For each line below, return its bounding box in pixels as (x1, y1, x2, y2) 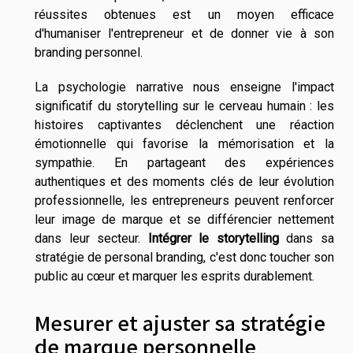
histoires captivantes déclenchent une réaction (35, 117, 334, 132)
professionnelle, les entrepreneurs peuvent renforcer (35, 192, 334, 208)
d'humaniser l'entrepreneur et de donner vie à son (35, 25, 334, 41)
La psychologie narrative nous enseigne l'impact (35, 79, 334, 95)
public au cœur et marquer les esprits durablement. (35, 268, 314, 284)
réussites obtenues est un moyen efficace (35, 6, 334, 22)
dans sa (278, 230, 335, 246)
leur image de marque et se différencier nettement (35, 211, 334, 227)
